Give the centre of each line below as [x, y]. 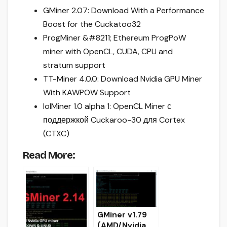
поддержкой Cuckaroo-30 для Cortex [114, 120]
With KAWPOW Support [87, 92]
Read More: [49, 155]
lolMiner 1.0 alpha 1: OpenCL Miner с [107, 106]
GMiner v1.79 [122, 215]
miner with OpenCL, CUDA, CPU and [108, 51]
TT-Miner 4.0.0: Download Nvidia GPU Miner [123, 79]
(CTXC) [56, 133]
